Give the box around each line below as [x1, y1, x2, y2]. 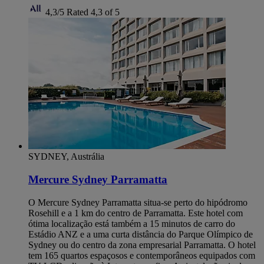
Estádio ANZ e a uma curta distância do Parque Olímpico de [28, 229, 253, 239]
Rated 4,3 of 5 [67, 7, 120, 18]
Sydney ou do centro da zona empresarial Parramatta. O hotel [28, 239, 256, 250]
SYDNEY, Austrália [28, 151, 104, 162]
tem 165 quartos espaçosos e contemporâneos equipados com [28, 250, 255, 260]
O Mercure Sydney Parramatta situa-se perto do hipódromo [28, 197, 247, 207]
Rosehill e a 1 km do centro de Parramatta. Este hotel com [28, 207, 243, 218]
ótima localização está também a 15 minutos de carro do [28, 218, 235, 229]
